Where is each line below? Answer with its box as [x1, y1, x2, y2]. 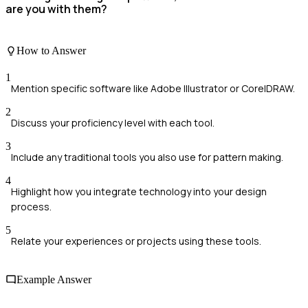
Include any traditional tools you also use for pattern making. [11, 151, 283, 164]
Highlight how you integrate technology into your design [11, 185, 267, 199]
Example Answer [16, 273, 91, 285]
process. [11, 200, 52, 214]
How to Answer [16, 45, 86, 57]
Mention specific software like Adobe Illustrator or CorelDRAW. [11, 82, 295, 96]
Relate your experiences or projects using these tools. [11, 234, 261, 248]
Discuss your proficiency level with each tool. [11, 116, 214, 130]
